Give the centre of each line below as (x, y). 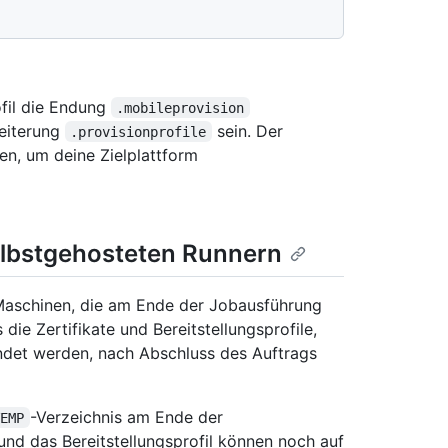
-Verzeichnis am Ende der (128, 416)
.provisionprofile (138, 131)
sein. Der (249, 130)
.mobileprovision (180, 107)
